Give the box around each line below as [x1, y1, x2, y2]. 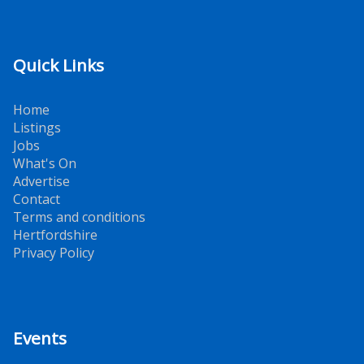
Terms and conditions [13, 208, 145, 227]
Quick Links [13, 54, 104, 77]
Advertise [13, 172, 70, 191]
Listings [13, 119, 61, 137]
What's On [13, 154, 76, 173]
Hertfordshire [13, 226, 97, 245]
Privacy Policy [13, 244, 94, 262]
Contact [13, 190, 60, 209]
